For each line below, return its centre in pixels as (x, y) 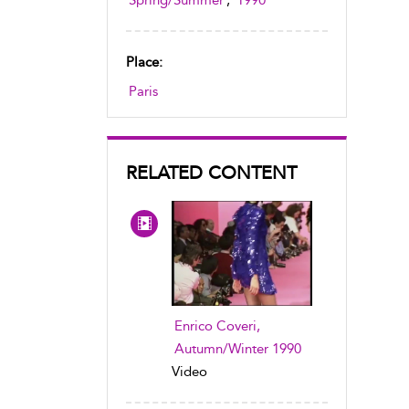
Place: (144, 62)
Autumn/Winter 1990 (238, 349)
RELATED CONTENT (211, 173)
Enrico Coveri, (217, 326)
